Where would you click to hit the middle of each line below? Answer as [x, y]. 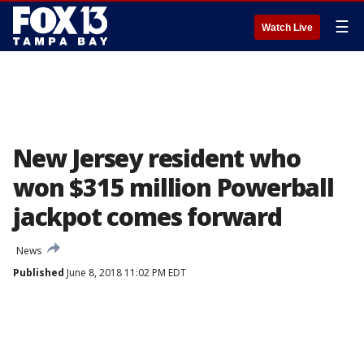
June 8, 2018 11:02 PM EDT [125, 273]
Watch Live [287, 28]
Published [39, 273]
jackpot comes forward [147, 217]
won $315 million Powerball [173, 187]
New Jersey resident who [157, 158]
